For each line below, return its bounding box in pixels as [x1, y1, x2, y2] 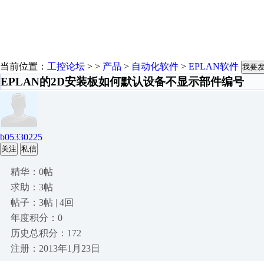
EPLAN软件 [189, 61, 239, 71]
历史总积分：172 [11, 228, 81, 238]
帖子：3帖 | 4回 [11, 197, 74, 207]
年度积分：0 [11, 213, 62, 223]
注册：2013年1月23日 [11, 243, 100, 253]
